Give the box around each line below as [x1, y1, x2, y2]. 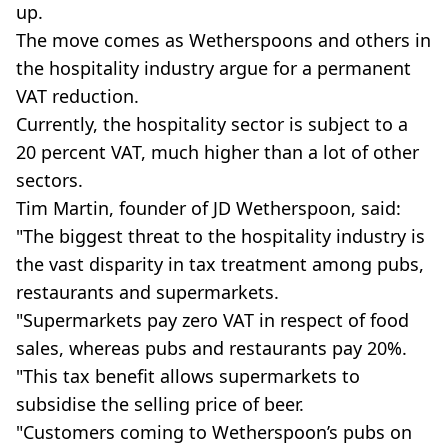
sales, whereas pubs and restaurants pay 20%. [16, 335, 407, 360]
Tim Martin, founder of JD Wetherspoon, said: [16, 195, 401, 220]
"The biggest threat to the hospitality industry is [16, 223, 425, 248]
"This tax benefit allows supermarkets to [16, 363, 360, 388]
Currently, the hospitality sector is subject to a [16, 111, 408, 136]
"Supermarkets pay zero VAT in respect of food [16, 307, 409, 332]
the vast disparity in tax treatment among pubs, [16, 251, 424, 276]
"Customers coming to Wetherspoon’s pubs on [16, 419, 412, 444]
